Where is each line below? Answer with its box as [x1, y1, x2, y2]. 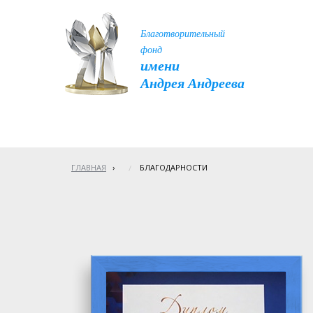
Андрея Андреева [140, 72, 245, 92]
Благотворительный [140, 26, 225, 40]
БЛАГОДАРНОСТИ [140, 162, 208, 173]
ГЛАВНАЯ [71, 162, 106, 173]
